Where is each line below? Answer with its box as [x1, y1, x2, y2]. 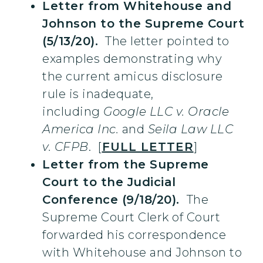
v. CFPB [42, 140, 89, 154]
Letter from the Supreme [42, 157, 209, 172]
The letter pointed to [102, 34, 230, 49]
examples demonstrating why [42, 52, 222, 66]
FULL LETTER [102, 140, 194, 154]
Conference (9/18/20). [42, 193, 183, 207]
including [42, 104, 103, 119]
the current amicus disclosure [42, 69, 223, 84]
